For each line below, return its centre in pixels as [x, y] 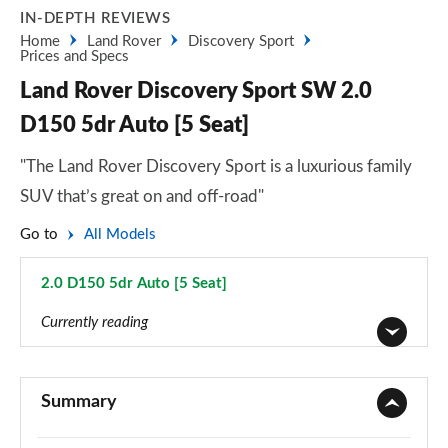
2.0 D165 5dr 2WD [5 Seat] [132, 438]
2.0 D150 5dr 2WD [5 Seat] [132, 370]
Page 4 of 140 [88, 305]
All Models [120, 234]
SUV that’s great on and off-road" [142, 196]
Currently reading [94, 322]
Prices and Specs [74, 56]
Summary [79, 402]
